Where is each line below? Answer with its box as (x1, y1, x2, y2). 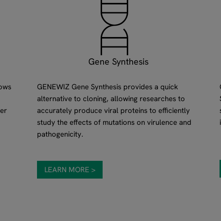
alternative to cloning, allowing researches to (37, 93, 185, 104)
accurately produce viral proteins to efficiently (37, 105, 190, 115)
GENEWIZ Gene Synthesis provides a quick (37, 81, 178, 92)
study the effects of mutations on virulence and (37, 117, 191, 127)
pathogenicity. (37, 129, 83, 139)
